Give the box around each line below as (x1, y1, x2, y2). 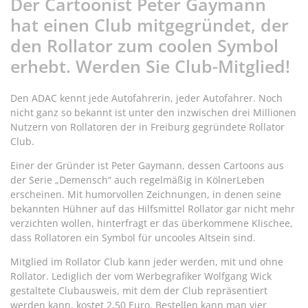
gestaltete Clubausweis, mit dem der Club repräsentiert (10, 283, 267, 297)
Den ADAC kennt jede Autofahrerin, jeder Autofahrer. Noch (10, 91, 283, 104)
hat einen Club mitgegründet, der (10, 12, 289, 36)
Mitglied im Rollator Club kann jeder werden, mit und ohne (10, 254, 283, 268)
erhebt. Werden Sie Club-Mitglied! (10, 54, 290, 78)
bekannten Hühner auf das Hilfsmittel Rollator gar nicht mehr (10, 201, 295, 215)
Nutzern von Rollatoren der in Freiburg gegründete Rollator (10, 120, 285, 133)
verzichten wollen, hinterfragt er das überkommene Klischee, (10, 216, 293, 230)
